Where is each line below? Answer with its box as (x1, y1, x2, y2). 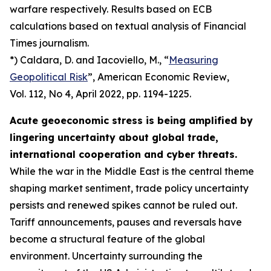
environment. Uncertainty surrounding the (10, 250, 203, 262)
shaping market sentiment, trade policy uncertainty (10, 182, 249, 194)
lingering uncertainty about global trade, (10, 131, 218, 143)
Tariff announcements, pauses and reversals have (10, 216, 242, 228)
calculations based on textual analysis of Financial (10, 20, 246, 32)
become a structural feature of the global (10, 233, 205, 245)
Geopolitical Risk (10, 71, 88, 83)
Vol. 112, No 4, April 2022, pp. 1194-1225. (10, 88, 191, 100)
